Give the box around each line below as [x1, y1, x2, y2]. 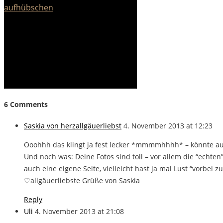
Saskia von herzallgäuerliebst [24, 120, 121, 130]
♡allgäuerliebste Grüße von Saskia [24, 175, 140, 185]
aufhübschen [4, 2, 53, 13]
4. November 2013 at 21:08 [35, 206, 124, 216]
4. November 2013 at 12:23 [123, 120, 213, 130]
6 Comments [4, 100, 48, 110]
